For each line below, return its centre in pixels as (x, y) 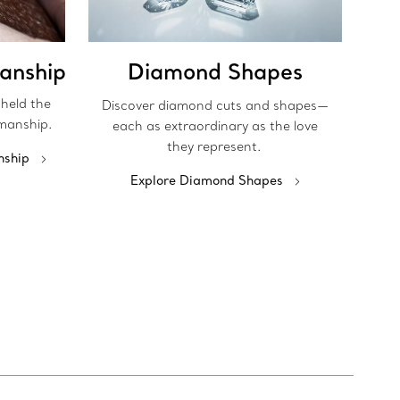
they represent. (215, 147)
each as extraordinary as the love (215, 126)
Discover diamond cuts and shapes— (215, 106)
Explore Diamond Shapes (206, 181)
